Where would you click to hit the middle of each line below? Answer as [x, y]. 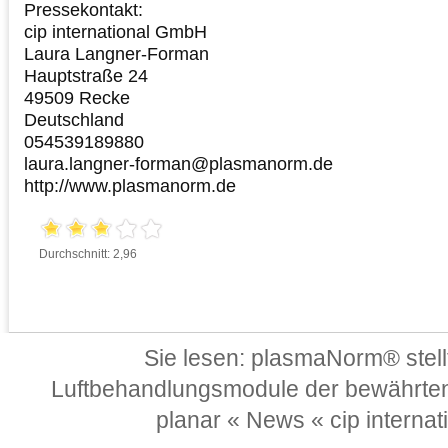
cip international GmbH [115, 31]
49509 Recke [77, 97]
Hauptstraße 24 [86, 75]
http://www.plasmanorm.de [130, 185]
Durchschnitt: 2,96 [88, 254]
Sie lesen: [197, 358]
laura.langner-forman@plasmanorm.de [178, 163]
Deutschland [74, 119]
